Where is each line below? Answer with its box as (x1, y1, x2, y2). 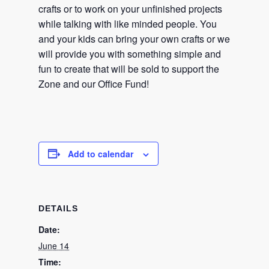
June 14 (38, 239, 69, 252)
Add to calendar (68, 147, 133, 160)
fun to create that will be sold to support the (38, 61, 219, 76)
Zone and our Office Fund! (38, 76, 149, 91)
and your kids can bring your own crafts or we (38, 31, 230, 46)
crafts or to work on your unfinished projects (38, 1, 222, 16)
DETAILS (38, 203, 78, 213)
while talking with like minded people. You (38, 16, 217, 31)
